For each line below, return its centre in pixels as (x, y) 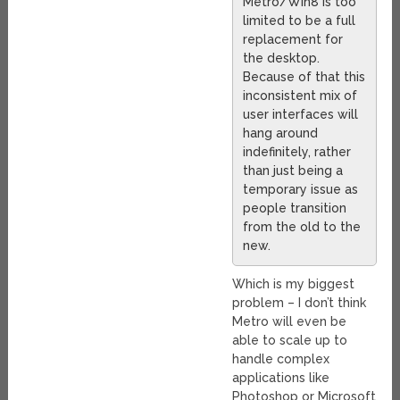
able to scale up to (290, 340)
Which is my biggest (294, 283)
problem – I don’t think (300, 302)
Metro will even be (290, 321)
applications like (281, 377)
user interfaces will (301, 114)
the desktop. (282, 58)
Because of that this (304, 76)
